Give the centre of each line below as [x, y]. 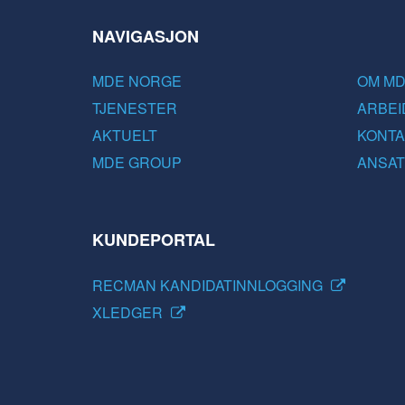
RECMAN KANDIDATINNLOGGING [209, 285]
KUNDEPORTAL [154, 240]
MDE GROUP [137, 163]
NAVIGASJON [146, 36]
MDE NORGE [137, 81]
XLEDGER [129, 312]
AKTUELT [125, 136]
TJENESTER [135, 108]
